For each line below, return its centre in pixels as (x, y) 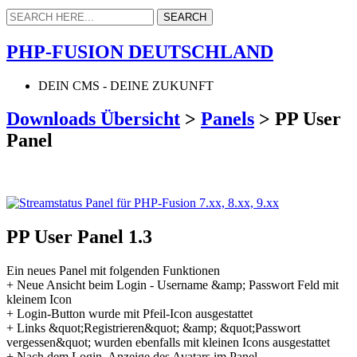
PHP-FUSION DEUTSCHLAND (140, 51)
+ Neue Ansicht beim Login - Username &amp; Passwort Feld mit (173, 285)
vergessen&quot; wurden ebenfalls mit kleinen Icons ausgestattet (168, 343)
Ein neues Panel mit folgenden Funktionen (113, 271)
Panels (228, 119)
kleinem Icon (39, 300)
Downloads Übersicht (93, 119)
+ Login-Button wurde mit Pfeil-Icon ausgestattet (129, 314)
